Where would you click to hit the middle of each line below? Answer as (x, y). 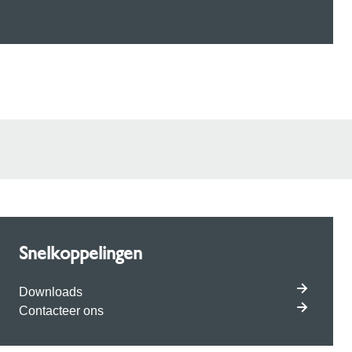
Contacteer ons (61, 310)
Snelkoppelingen (81, 252)
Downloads (51, 291)
